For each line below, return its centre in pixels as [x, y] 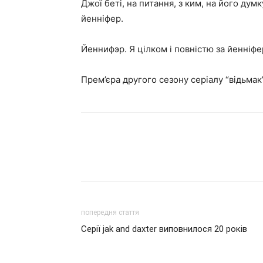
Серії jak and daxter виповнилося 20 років [164, 229]
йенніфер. [102, 18]
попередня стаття [110, 212]
